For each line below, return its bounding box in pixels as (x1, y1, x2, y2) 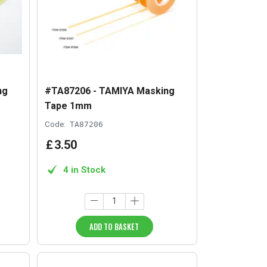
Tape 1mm (45, 100, 92, 112)
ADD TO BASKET (89, 220, 139, 232)
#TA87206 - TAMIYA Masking (45, 85, 175, 97)
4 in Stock (63, 164, 106, 175)
